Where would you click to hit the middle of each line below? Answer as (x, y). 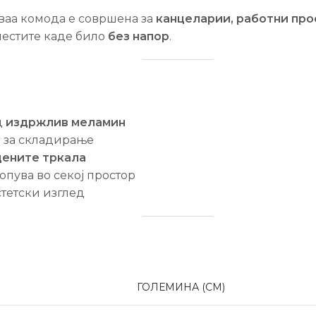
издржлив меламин (66, 122)
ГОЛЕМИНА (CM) (181, 287)
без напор (139, 36)
